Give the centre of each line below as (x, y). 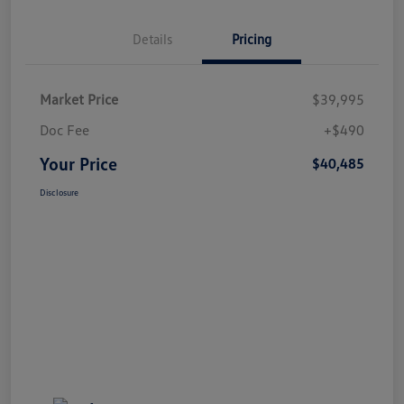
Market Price (79, 100)
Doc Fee (64, 130)
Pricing (252, 39)
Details (152, 39)
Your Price (78, 164)
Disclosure (59, 193)
